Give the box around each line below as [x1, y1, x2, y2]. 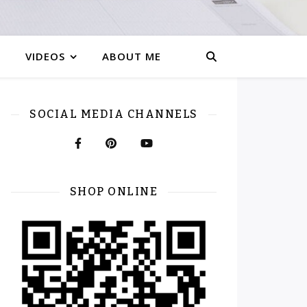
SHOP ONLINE [69, 185, 158, 198]
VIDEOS [25, 49, 65, 63]
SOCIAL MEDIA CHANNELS [29, 108, 198, 121]
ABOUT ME [102, 49, 161, 63]
